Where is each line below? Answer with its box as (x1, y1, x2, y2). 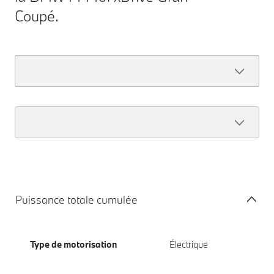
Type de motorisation (30, 238, 117, 250)
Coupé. (15, 6, 59, 25)
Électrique (169, 238, 208, 250)
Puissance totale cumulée (15, 192, 138, 207)
